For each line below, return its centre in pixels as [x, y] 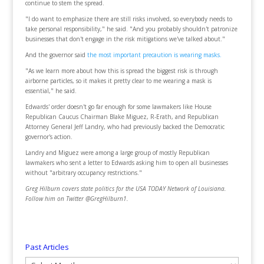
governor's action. [49, 137]
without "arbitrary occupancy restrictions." [83, 173]
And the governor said [56, 55]
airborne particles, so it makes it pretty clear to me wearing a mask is [118, 81]
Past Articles [47, 247]
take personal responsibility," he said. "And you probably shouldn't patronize [131, 29]
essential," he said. [51, 91]
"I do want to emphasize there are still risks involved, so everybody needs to [128, 19]
